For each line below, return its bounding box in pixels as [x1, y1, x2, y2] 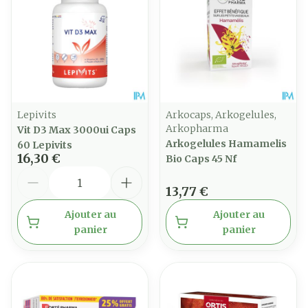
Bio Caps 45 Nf [166, 153, 236, 165]
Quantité [16, 166, 66, 179]
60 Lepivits [17, 139, 72, 151]
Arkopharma [166, 122, 228, 135]
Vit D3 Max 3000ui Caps [17, 124, 136, 136]
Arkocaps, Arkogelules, [166, 109, 276, 121]
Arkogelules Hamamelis [166, 137, 287, 150]
